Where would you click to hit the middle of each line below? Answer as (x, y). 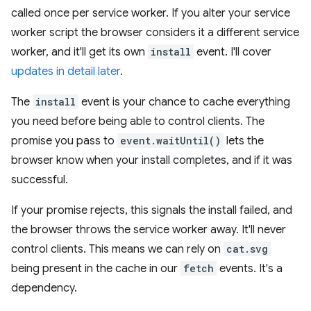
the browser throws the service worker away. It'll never (149, 230)
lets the (244, 141)
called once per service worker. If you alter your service (151, 14)
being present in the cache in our (96, 269)
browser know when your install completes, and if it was (152, 161)
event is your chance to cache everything (184, 102)
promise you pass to (64, 141)
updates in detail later (66, 72)
